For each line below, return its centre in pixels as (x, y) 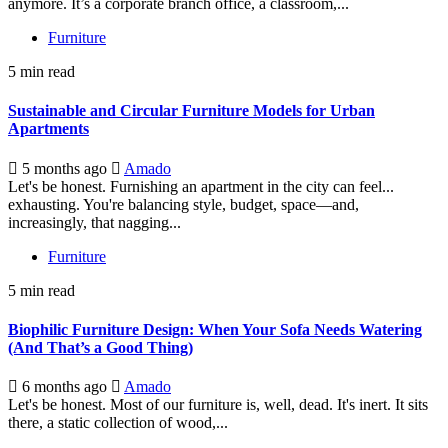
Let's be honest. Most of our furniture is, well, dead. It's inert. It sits (218, 405)
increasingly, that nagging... (94, 222)
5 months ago (64, 168)
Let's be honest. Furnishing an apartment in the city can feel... (201, 186)
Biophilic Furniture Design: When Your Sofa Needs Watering (215, 329)
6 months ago (64, 387)
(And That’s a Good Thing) (100, 347)
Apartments (48, 129)
